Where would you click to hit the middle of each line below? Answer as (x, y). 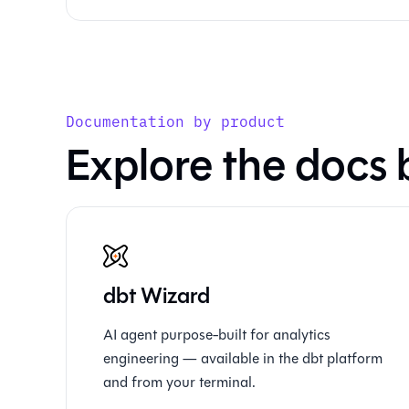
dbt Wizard (157, 296)
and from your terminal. (179, 382)
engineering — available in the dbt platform (243, 358)
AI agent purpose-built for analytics (217, 335)
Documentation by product (175, 121)
